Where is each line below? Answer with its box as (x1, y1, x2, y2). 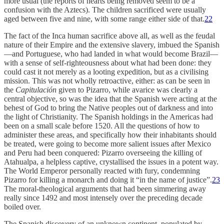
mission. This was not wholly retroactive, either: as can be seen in (4, 76, 210, 85)
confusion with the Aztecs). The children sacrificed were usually (4, 5, 206, 14)
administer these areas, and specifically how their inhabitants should (4, 130, 216, 139)
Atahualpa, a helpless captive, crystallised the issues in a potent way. (4, 157, 218, 166)
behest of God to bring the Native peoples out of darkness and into (4, 103, 213, 112)
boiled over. (4, 202, 41, 211)
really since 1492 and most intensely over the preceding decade (4, 193, 202, 202)
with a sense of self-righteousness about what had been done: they (4, 58, 211, 67)
